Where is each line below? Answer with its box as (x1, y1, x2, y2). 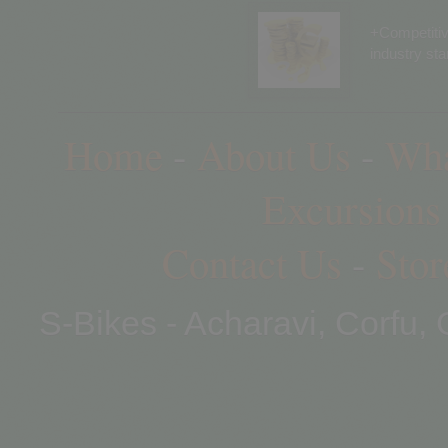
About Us (196, 127, 351, 181)
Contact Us (162, 235, 342, 289)
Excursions (262, 181, 441, 235)
